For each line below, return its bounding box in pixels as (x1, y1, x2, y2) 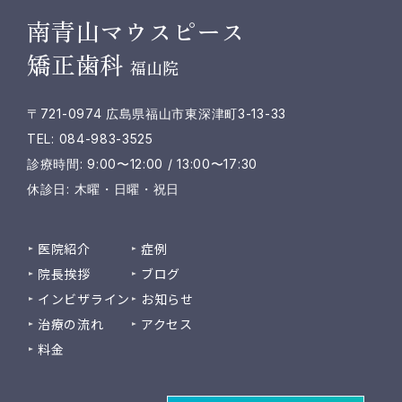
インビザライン (38, 290, 130, 308)
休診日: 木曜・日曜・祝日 (27, 181, 180, 197)
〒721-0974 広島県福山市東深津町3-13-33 (27, 106, 286, 121)
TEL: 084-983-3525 (27, 131, 153, 146)
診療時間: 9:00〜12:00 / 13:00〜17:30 (27, 156, 258, 171)
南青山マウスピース (27, 13, 245, 48)
